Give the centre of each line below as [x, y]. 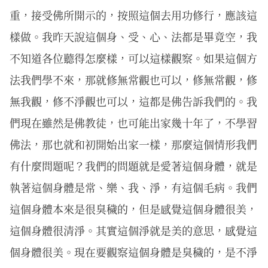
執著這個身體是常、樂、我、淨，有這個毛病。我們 [133, 187]
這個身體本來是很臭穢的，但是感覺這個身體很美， [133, 208]
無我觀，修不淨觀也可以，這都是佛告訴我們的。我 [133, 101]
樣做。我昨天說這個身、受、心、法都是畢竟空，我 [133, 36]
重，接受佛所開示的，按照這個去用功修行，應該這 [133, 15]
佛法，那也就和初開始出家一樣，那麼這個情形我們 [133, 144]
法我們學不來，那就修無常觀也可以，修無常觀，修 [133, 79]
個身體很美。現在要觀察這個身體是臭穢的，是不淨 [133, 252]
